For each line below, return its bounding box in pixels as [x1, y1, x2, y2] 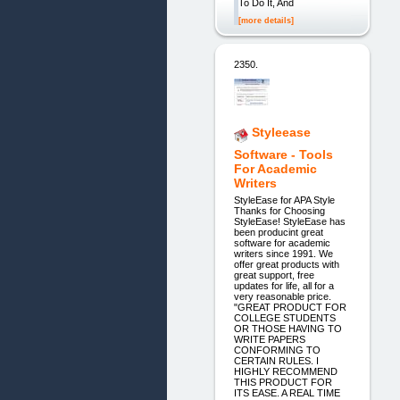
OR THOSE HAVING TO [233, 322, 342, 334]
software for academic [233, 237, 330, 248]
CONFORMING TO [233, 344, 321, 355]
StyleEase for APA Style [233, 194, 335, 205]
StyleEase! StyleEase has [233, 215, 346, 227]
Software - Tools [233, 147, 333, 162]
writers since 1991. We [233, 247, 333, 259]
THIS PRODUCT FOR [233, 376, 332, 387]
